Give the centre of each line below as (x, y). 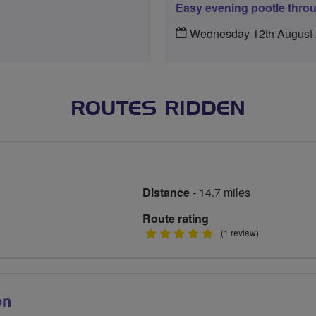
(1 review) (240, 232)
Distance (166, 192)
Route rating (176, 218)
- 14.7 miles (220, 192)
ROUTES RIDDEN (158, 109)
